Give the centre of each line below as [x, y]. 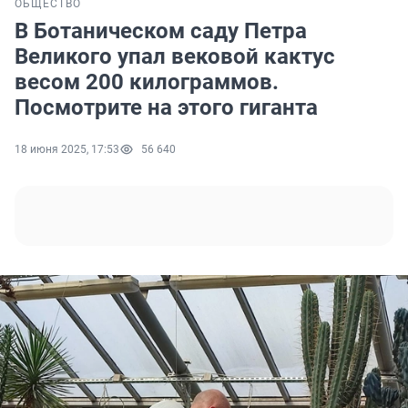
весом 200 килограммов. [147, 82]
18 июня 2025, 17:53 [67, 150]
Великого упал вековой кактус [175, 57]
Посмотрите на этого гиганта [166, 108]
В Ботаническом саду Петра [161, 31]
